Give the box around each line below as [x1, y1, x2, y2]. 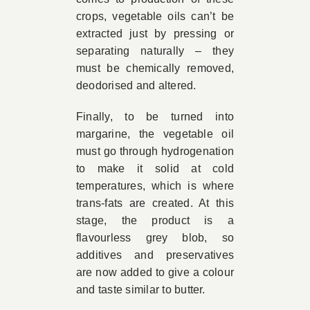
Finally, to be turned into [75, 111, 235, 123]
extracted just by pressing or [75, 28, 235, 40]
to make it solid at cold [75, 163, 235, 175]
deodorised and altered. [75, 80, 197, 92]
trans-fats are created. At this [75, 197, 235, 210]
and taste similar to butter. [75, 284, 206, 296]
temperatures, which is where [75, 180, 235, 192]
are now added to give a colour [75, 266, 235, 279]
